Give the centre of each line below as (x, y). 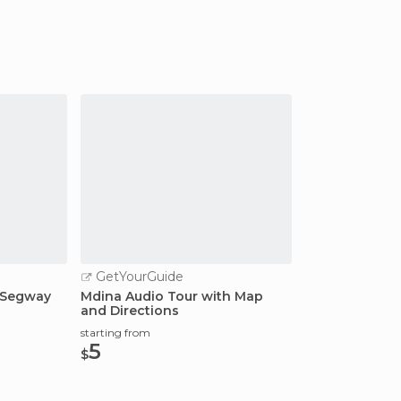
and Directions (130, 311)
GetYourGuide (138, 277)
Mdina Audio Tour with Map (172, 296)
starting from (115, 333)
